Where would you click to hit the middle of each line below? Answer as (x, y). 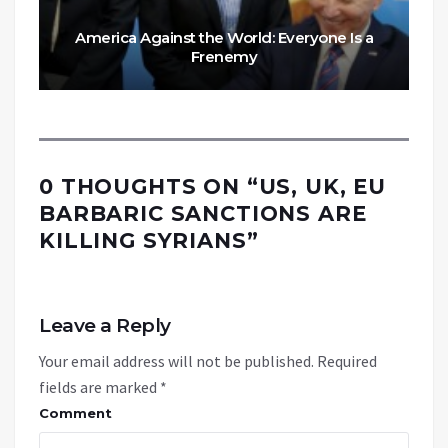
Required (347, 360)
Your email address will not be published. (176, 360)
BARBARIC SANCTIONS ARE (203, 213)
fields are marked (99, 386)
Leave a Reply (105, 325)
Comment (75, 412)
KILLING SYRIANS (143, 240)
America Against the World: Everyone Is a (224, 37)
